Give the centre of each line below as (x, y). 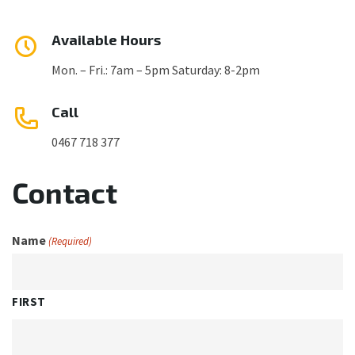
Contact (65, 192)
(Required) (71, 241)
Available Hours (106, 40)
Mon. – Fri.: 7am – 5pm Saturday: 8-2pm (156, 70)
